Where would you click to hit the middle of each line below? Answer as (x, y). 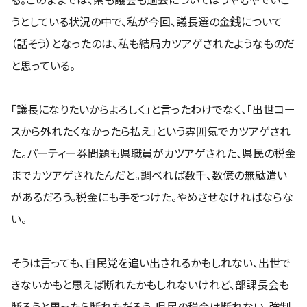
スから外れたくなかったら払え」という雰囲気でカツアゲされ (151, 131)
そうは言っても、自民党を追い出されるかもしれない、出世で (151, 262)
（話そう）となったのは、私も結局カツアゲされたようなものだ (153, 43)
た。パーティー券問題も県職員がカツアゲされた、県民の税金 (153, 152)
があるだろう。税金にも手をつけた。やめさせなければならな (152, 196)
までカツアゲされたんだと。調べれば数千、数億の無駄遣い (149, 174)
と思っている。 (43, 65)
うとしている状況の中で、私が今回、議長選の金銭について (147, 21)
